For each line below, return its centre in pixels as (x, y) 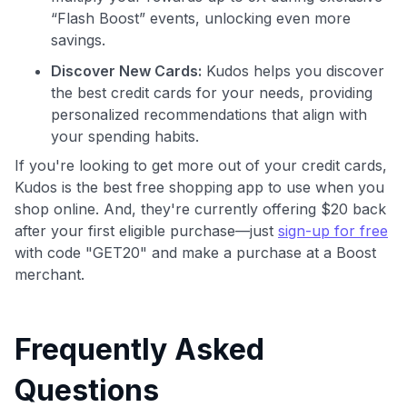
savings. (78, 40)
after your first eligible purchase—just (146, 230)
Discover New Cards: (126, 70)
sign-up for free (333, 230)
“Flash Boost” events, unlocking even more (201, 18)
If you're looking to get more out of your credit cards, (201, 165)
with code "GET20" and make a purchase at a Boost (195, 252)
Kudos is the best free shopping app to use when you (199, 187)
